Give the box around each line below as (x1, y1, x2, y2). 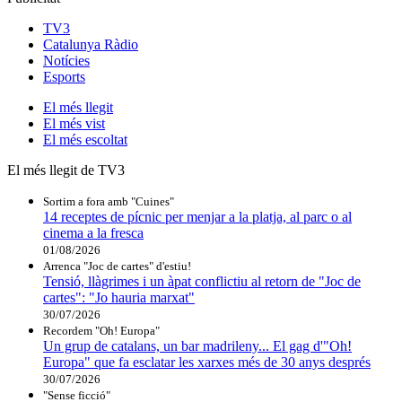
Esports (43, 68, 85, 84)
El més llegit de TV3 (7, 162, 125, 178)
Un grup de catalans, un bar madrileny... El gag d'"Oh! (43, 337, 352, 354)
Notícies (43, 52, 90, 68)
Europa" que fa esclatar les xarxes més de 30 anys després (43, 354, 371, 370)
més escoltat (59, 131, 127, 147)
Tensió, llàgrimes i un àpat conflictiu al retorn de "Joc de (43, 273, 361, 289)
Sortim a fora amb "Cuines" (43, 194, 174, 208)
